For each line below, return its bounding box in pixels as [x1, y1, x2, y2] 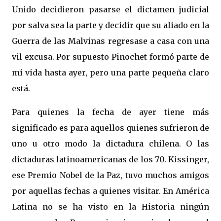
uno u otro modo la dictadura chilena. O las [12, 139, 209, 148]
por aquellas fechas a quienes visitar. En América [12, 186, 209, 196]
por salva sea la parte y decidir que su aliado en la [12, 20, 209, 30]
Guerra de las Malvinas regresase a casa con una [12, 36, 209, 46]
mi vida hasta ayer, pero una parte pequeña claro [12, 68, 209, 77]
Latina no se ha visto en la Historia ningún [12, 202, 209, 212]
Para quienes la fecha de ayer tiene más [12, 107, 209, 117]
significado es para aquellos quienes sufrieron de [12, 123, 209, 133]
